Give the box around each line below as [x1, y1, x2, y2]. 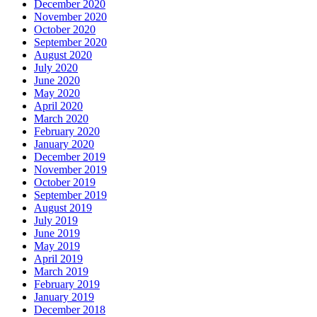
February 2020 [34, 125, 100, 137]
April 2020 [34, 100, 83, 112]
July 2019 [34, 214, 78, 226]
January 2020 [34, 138, 94, 150]
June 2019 [34, 227, 80, 239]
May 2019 [34, 240, 80, 252]
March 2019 [34, 265, 88, 277]
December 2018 [34, 304, 105, 316]
